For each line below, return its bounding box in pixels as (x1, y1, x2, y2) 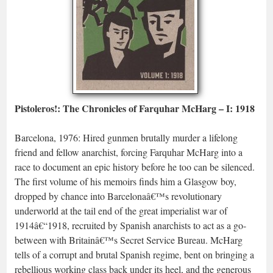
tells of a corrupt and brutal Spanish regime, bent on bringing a (15, 248, 254, 261)
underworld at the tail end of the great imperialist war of (15, 204, 227, 217)
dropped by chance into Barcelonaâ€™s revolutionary (15, 190, 222, 202)
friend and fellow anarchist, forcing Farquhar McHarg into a (15, 146, 243, 158)
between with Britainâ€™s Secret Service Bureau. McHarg (15, 233, 243, 246)
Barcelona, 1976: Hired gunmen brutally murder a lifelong (15, 131, 238, 144)
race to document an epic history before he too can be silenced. (15, 160, 255, 173)
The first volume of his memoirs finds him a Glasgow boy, (15, 175, 236, 188)
